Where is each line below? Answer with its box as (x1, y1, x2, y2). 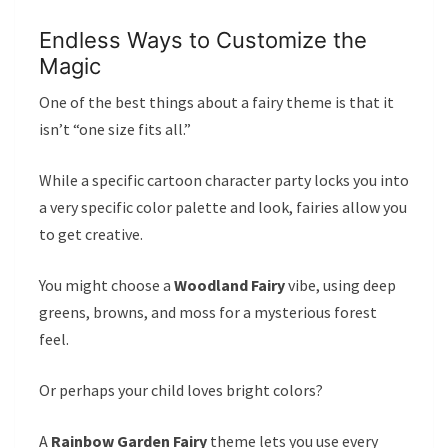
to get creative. (39, 224, 143, 244)
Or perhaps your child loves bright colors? (39, 380, 323, 400)
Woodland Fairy (174, 275, 285, 295)
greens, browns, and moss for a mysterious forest (39, 302, 377, 322)
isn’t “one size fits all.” (39, 119, 191, 139)
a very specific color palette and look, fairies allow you (39, 197, 407, 217)
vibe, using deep (285, 275, 396, 295)
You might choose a (39, 275, 174, 295)
